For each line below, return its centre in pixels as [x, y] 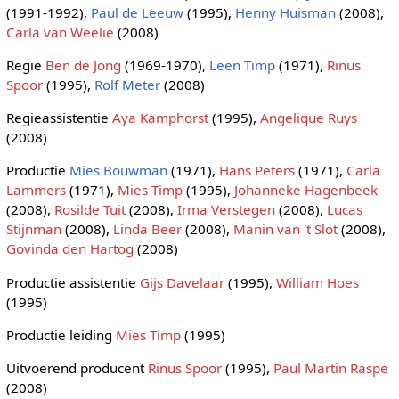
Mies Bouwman [118, 171]
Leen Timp [242, 65]
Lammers [36, 190]
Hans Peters [256, 171]
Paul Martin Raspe [330, 367]
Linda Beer [147, 229]
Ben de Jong [83, 65]
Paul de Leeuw [137, 12]
